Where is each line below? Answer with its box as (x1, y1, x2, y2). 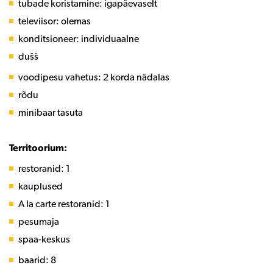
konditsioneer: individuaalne (18, 32, 139, 44)
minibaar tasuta (18, 106, 83, 118)
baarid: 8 (18, 253, 56, 266)
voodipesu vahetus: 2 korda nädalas (18, 71, 169, 83)
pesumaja (18, 215, 59, 227)
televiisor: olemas (18, 15, 91, 27)
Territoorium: (9, 141, 67, 154)
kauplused (18, 180, 63, 192)
